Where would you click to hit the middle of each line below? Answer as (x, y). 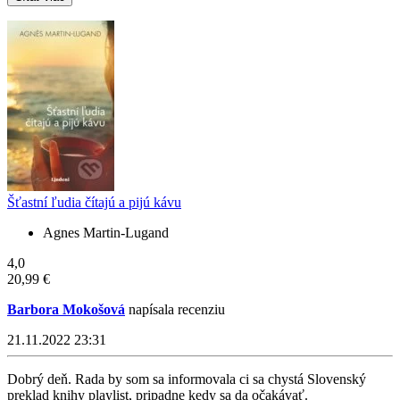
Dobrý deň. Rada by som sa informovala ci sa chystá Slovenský (187, 379)
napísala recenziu (175, 310)
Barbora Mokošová (66, 310)
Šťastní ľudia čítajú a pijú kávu (94, 203)
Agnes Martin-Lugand (106, 233)
